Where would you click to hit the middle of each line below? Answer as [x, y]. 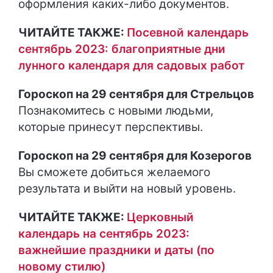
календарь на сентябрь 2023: [104, 234]
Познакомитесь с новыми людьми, [116, 111]
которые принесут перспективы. [111, 127]
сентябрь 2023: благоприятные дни [122, 49]
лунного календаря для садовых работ [131, 66]
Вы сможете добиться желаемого [114, 172]
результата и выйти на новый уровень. [127, 189]
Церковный [160, 217]
